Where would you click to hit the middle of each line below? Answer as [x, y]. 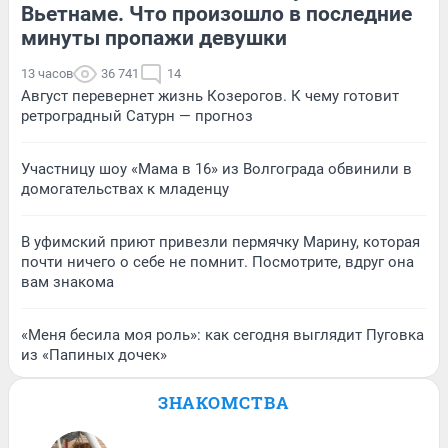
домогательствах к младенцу [125, 189]
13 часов [47, 74]
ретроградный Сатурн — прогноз [137, 116]
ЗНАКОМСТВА [224, 403]
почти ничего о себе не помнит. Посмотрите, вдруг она [217, 262]
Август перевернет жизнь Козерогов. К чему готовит [210, 96]
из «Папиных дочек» [94, 355]
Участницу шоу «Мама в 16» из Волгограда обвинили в [216, 169]
